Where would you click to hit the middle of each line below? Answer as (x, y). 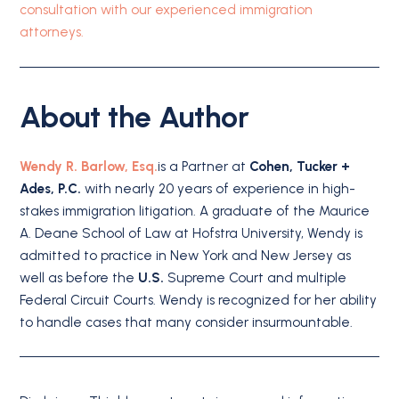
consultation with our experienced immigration (167, 10)
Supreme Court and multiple (256, 277)
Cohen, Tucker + (300, 166)
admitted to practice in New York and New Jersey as (186, 255)
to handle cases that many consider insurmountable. (187, 322)
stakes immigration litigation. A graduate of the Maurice (195, 211)
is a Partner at (204, 166)
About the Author (135, 117)
